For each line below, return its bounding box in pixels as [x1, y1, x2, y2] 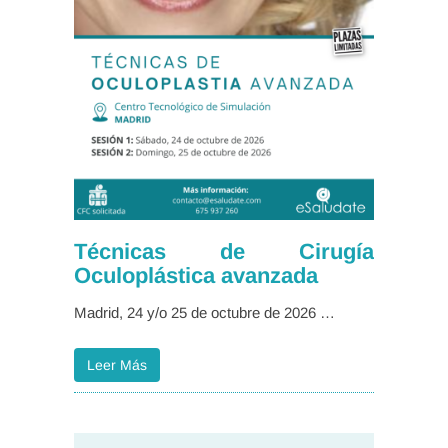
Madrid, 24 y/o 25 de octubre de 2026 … [74, 304, 335, 322]
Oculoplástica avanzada [74, 263, 318, 289]
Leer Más [87, 357, 147, 374]
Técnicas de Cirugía [74, 239, 374, 265]
